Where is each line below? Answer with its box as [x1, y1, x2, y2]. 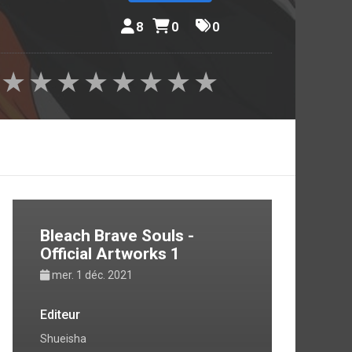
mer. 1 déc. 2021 [52, 268, 133, 281]
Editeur [40, 306, 80, 322]
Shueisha [40, 332, 86, 345]
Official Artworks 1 [40, 244, 180, 263]
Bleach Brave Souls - [40, 225, 194, 245]
